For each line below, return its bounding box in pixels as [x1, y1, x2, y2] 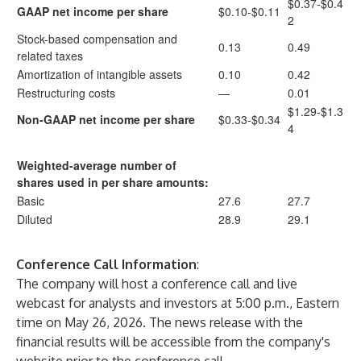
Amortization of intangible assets [17, 66, 182, 82]
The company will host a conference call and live [16, 276, 297, 292]
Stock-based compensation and [17, 31, 177, 47]
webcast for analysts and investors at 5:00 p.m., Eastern [16, 295, 339, 311]
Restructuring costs [17, 85, 115, 101]
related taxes [17, 48, 83, 64]
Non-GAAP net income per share [17, 111, 195, 127]
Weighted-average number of [17, 157, 176, 173]
